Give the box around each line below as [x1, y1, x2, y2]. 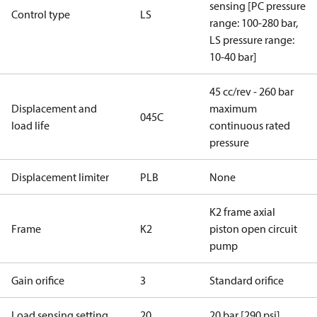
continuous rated [209, 118, 290, 132]
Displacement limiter [11, 170, 109, 184]
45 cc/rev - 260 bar [209, 84, 294, 98]
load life [11, 118, 50, 132]
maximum [209, 101, 257, 115]
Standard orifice [209, 273, 284, 287]
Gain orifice [11, 273, 64, 287]
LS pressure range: [209, 33, 294, 47]
